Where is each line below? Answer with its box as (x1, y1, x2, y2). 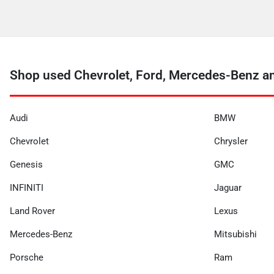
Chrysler (214, 136, 248, 147)
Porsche (10, 252, 43, 263)
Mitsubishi (214, 229, 257, 240)
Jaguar (214, 182, 242, 193)
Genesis (10, 159, 43, 170)
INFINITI (10, 182, 43, 193)
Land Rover (10, 206, 55, 217)
